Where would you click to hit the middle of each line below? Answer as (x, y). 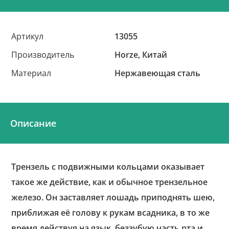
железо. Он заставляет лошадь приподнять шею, (113, 197)
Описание (33, 123)
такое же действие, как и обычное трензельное (110, 182)
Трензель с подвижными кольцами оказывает (108, 167)
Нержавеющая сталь (158, 73)
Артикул (28, 36)
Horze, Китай (141, 55)
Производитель (43, 55)
